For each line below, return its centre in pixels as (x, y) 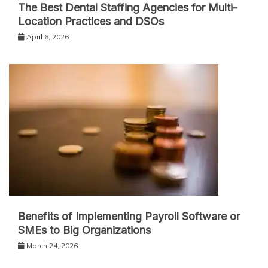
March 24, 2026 (52, 245)
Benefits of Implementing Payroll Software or (129, 216)
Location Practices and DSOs (91, 21)
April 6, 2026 (48, 36)
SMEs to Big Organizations (84, 230)
